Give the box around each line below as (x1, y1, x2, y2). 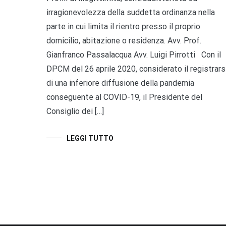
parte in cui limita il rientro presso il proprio (46, 22, 200, 32)
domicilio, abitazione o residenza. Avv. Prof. (46, 36, 201, 46)
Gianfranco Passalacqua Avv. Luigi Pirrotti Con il (46, 50, 221, 60)
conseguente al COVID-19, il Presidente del (46, 92, 202, 102)
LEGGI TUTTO (67, 134, 114, 143)
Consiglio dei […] (46, 106, 104, 117)
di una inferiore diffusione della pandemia (46, 78, 194, 88)
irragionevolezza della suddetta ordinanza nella (46, 8, 215, 18)
